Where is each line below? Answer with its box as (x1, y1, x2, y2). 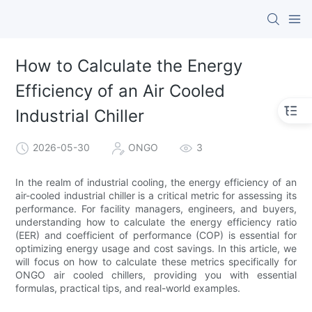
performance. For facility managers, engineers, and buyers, (15, 202, 297, 214)
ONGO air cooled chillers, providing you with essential (15, 268, 297, 281)
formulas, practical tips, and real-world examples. (15, 281, 241, 294)
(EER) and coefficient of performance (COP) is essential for (15, 228, 297, 241)
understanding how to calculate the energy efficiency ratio (15, 215, 297, 228)
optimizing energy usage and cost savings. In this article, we (15, 242, 297, 254)
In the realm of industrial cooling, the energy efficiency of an (15, 175, 297, 188)
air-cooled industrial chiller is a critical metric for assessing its (15, 189, 297, 201)
